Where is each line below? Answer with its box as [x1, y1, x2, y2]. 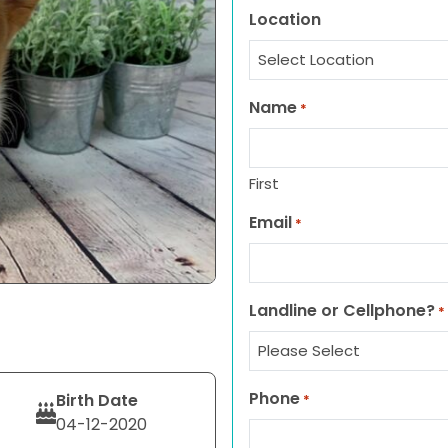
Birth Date [55, 389, 138, 412]
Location [249, 8, 321, 31]
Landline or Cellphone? [249, 299, 435, 322]
